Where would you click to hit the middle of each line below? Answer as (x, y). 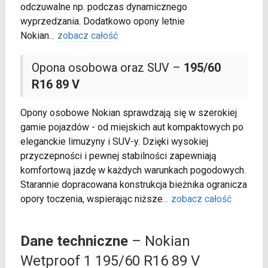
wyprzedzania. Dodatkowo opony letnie (102, 22)
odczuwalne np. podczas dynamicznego (103, 7)
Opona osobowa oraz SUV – (107, 68)
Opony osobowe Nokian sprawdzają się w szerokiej (128, 113)
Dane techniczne (74, 241)
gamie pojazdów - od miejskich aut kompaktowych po (132, 127)
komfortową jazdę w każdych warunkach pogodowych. (133, 170)
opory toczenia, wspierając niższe (91, 199)
